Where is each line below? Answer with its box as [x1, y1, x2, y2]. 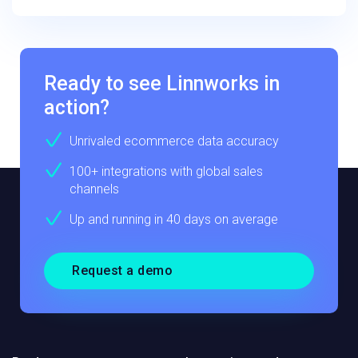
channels [70, 181, 119, 197]
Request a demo [72, 262, 173, 278]
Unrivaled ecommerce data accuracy [70, 133, 279, 149]
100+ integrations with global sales [70, 163, 263, 179]
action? [44, 95, 109, 119]
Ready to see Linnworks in [44, 71, 280, 95]
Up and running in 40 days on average [70, 211, 278, 227]
